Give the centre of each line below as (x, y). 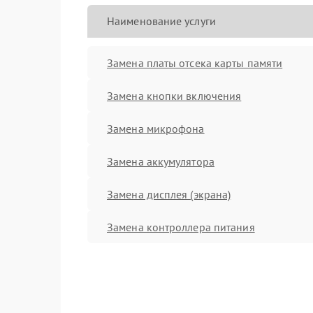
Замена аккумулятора (161, 161)
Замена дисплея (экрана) (169, 194)
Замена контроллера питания (181, 227)
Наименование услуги (161, 21)
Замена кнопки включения (174, 95)
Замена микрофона (156, 128)
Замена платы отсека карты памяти (195, 63)
